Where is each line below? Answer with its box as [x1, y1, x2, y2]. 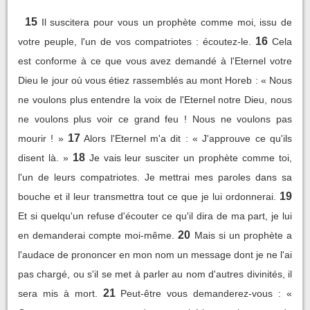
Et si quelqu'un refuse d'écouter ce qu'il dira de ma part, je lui [18, 210, 292, 221]
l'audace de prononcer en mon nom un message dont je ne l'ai [18, 249, 292, 260]
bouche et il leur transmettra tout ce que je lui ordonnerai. [18, 191, 276, 202]
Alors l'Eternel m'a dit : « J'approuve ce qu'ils [84, 133, 293, 144]
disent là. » [18, 152, 69, 163]
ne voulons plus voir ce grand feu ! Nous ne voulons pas [18, 113, 292, 125]
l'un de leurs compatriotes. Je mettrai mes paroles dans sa [18, 172, 292, 183]
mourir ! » [18, 133, 64, 144]
